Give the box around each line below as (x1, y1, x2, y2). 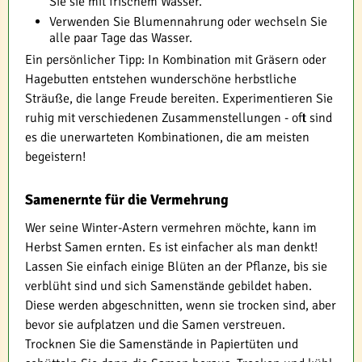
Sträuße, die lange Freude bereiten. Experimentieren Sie (25, 90, 333, 107)
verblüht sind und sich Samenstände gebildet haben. (25, 277, 312, 294)
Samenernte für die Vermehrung (25, 190, 229, 208)
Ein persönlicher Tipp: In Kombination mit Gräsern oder (25, 51, 326, 68)
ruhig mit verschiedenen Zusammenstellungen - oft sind (25, 109, 332, 126)
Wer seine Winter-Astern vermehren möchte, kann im (25, 219, 317, 236)
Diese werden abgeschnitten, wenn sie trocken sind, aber (25, 297, 336, 314)
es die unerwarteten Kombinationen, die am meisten (25, 128, 309, 145)
